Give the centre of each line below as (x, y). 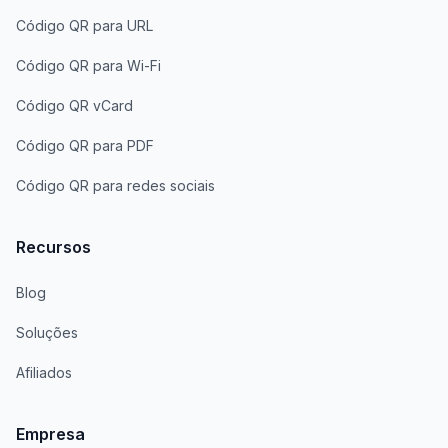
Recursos (53, 247)
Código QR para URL (84, 26)
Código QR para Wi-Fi (88, 66)
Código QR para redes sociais (115, 186)
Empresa (50, 434)
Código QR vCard (74, 106)
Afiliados (44, 373)
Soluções (47, 333)
